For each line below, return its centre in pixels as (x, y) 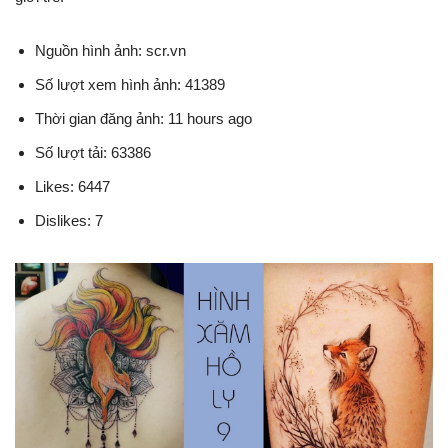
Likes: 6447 (72, 187)
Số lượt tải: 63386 (93, 153)
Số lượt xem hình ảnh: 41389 (130, 85)
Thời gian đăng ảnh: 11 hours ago (143, 119)
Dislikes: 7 (69, 221)
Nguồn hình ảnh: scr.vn (110, 51)
